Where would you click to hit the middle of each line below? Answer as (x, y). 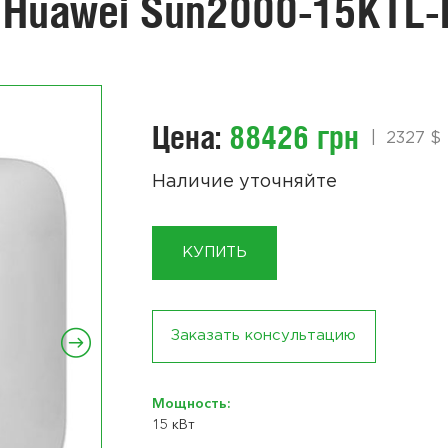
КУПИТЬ (215, 253)
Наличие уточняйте (245, 182)
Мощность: (192, 402)
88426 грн (294, 137)
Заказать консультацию (264, 336)
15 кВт (174, 423)
